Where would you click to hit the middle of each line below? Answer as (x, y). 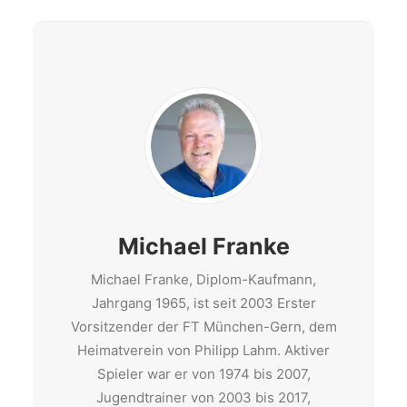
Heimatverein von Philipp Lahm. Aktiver (203, 350)
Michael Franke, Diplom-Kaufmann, (203, 279)
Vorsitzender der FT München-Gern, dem (203, 327)
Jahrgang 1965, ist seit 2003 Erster (203, 303)
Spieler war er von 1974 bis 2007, (203, 374)
